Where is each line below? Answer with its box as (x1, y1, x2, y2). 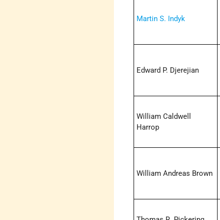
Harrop (137, 123, 160, 132)
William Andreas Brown (137, 169, 213, 178)
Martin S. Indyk (137, 14, 186, 24)
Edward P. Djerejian (137, 66, 199, 75)
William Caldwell (137, 112, 192, 121)
